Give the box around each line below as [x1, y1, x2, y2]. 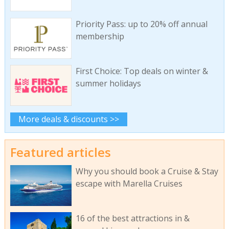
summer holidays [75, 78, 141, 89]
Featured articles [10, 144, 111, 161]
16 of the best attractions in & [75, 213, 190, 224]
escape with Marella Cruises [75, 177, 182, 189]
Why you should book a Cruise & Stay [75, 165, 218, 177]
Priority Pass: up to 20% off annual [75, 18, 208, 30]
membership [75, 30, 124, 42]
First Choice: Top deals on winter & [75, 65, 208, 77]
